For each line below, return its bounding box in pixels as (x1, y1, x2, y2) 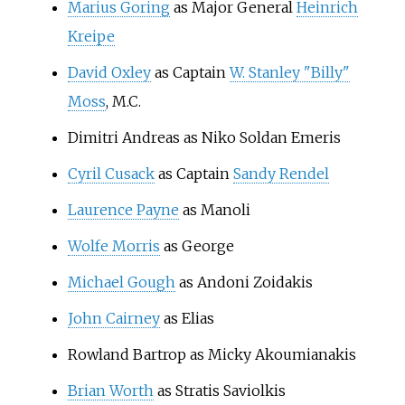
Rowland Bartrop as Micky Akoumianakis (67, 345, 356, 364)
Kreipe (67, 27, 115, 46)
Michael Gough (67, 273, 175, 292)
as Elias (159, 309, 214, 328)
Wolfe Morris (67, 237, 160, 256)
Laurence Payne (67, 201, 179, 220)
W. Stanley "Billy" (229, 63, 350, 82)
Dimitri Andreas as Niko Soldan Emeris (67, 128, 341, 147)
